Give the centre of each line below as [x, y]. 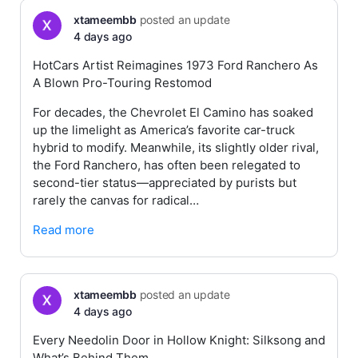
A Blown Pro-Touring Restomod [122, 83]
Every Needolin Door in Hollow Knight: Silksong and [179, 340]
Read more [64, 230]
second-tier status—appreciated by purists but [165, 183]
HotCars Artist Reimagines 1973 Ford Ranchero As [175, 65]
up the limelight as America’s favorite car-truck [164, 130]
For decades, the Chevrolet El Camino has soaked [173, 112]
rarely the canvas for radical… [116, 200]
